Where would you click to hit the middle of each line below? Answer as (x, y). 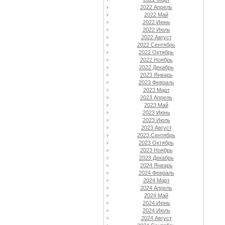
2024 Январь (156, 165)
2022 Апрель (156, 7)
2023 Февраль (156, 82)
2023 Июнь (156, 113)
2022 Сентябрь (156, 45)
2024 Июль (156, 210)
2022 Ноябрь (156, 60)
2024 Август (156, 218)
